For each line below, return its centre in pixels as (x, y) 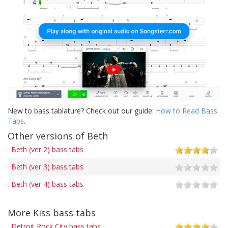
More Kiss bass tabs (52, 212)
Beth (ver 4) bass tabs (47, 184)
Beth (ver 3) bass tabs (47, 166)
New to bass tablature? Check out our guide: (82, 110)
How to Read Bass (187, 110)
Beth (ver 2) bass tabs (47, 149)
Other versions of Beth (58, 136)
